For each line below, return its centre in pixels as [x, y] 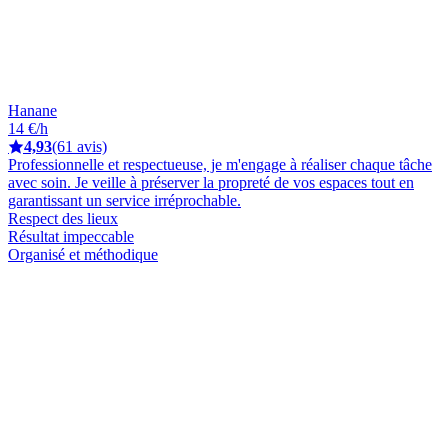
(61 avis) [79, 146]
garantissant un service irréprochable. [124, 200]
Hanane [32, 110]
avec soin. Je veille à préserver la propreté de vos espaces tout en [211, 182]
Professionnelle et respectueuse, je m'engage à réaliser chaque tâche [220, 164]
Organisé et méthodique [83, 254]
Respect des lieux [63, 218]
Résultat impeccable [71, 236]
